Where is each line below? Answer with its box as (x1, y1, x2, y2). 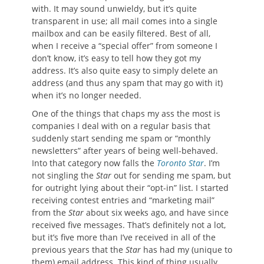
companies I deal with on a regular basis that (32, 120, 210, 132)
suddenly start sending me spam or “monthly (32, 133, 210, 144)
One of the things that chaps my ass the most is (32, 108, 220, 120)
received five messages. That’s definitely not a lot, (32, 219, 226, 231)
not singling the (32, 170, 96, 181)
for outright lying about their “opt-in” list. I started (32, 182, 229, 194)
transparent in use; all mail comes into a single (32, 15, 217, 27)
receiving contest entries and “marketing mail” (32, 194, 214, 206)
